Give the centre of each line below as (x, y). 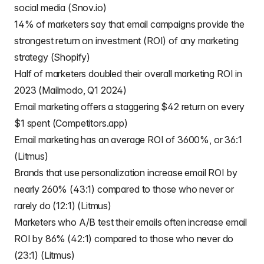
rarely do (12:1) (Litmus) (63, 206)
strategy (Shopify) (52, 57)
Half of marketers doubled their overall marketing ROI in (128, 74)
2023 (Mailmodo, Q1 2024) (71, 90)
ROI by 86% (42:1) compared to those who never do (124, 239)
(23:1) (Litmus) (44, 255)
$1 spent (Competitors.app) (71, 123)
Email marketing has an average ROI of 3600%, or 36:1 (128, 140)
